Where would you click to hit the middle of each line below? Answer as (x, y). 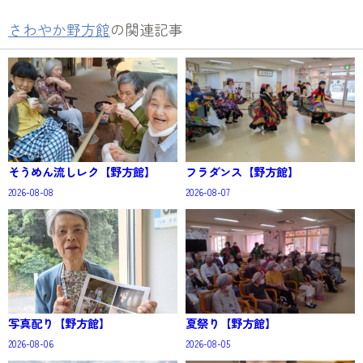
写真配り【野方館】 (59, 323)
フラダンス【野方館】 (242, 172)
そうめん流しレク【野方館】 (82, 172)
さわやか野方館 (59, 30)
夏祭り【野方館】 (231, 323)
